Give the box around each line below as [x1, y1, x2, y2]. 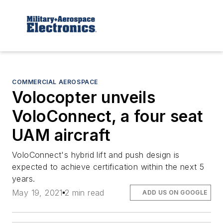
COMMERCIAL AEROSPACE [12, 78, 98, 86]
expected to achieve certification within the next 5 [12, 161, 205, 172]
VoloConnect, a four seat [12, 106, 204, 126]
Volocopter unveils [12, 87, 156, 107]
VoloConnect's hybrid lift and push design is [12, 149, 180, 160]
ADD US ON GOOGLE [142, 188, 208, 196]
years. [12, 173, 35, 184]
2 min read [64, 187, 105, 198]
